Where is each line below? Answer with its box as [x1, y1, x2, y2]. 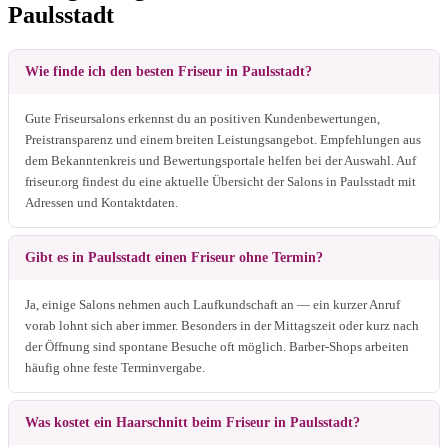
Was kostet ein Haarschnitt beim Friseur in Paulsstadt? [25, 414, 360, 430]
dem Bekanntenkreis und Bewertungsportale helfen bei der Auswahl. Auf [25, 152, 416, 168]
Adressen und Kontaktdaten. [25, 194, 178, 210]
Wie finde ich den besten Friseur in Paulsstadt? [25, 63, 312, 79]
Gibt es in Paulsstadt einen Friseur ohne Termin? [25, 249, 323, 265]
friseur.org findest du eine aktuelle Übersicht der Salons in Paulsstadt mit [25, 173, 416, 189]
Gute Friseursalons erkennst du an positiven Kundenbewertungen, [25, 110, 380, 126]
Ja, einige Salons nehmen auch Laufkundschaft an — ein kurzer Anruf [25, 296, 400, 312]
